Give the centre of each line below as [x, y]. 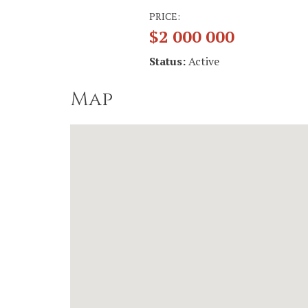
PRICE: [166, 16]
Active [204, 61]
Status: [169, 61]
